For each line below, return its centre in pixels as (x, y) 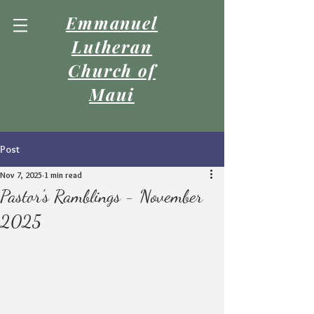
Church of (112, 70)
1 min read (63, 175)
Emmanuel (112, 22)
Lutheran (112, 46)
